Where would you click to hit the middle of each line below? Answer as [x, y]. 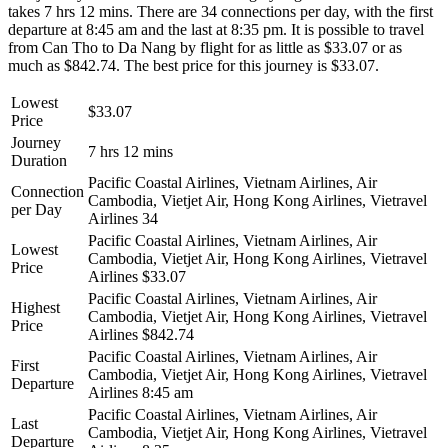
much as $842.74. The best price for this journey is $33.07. [193, 65]
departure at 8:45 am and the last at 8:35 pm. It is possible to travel [216, 29]
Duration [39, 160]
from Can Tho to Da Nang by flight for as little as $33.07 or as [205, 47]
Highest [35, 307]
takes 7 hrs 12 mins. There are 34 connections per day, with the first [220, 11]
